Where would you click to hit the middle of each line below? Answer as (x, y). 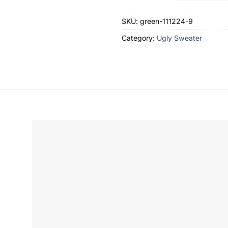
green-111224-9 (166, 21)
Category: (139, 38)
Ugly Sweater (179, 38)
